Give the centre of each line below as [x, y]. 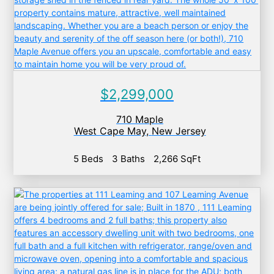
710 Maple [140, 120]
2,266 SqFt [177, 159]
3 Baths [128, 159]
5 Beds [88, 159]
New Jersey [179, 131]
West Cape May [110, 131]
